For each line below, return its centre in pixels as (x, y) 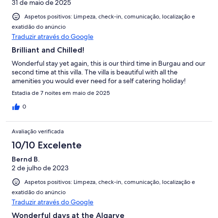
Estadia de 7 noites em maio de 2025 (61, 93)
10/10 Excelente (47, 145)
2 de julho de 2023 (40, 168)
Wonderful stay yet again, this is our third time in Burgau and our (109, 63)
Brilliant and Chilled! (48, 50)
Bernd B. (26, 159)
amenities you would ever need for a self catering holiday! (99, 81)
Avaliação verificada (38, 131)
